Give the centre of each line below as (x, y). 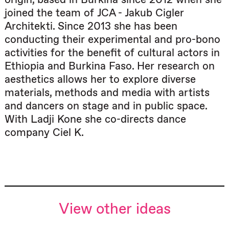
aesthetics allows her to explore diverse (100, 79)
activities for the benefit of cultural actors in (112, 53)
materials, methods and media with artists (107, 93)
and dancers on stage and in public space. (106, 106)
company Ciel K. (44, 132)
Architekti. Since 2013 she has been (91, 26)
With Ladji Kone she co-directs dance (95, 119)
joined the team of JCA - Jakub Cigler (94, 13)
